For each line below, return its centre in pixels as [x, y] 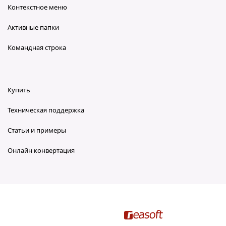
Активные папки [33, 27]
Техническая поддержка [46, 110]
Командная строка [37, 48]
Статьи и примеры [37, 130]
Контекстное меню [37, 7]
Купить [19, 90]
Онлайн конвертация [41, 151]
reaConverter [187, 213]
